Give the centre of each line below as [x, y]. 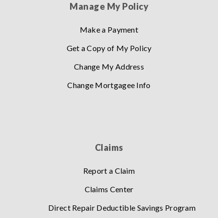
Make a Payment [109, 30]
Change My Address [109, 67]
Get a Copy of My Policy [109, 48]
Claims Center [109, 189]
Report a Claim [109, 171]
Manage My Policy [109, 7]
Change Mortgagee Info [109, 85]
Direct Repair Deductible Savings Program [122, 208]
